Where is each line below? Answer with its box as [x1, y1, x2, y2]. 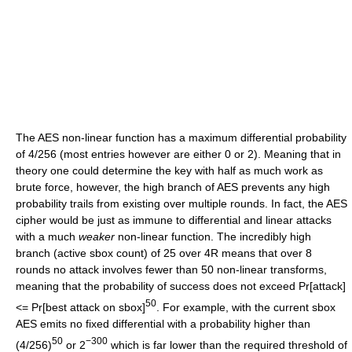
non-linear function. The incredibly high [115, 230, 311, 244]
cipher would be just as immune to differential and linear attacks [16, 214, 332, 227]
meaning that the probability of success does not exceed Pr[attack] [16, 280, 346, 293]
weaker [79, 230, 115, 244]
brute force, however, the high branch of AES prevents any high [16, 181, 330, 194]
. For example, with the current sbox [156, 301, 335, 314]
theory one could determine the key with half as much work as [16, 164, 323, 178]
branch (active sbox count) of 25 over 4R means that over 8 [16, 247, 312, 260]
